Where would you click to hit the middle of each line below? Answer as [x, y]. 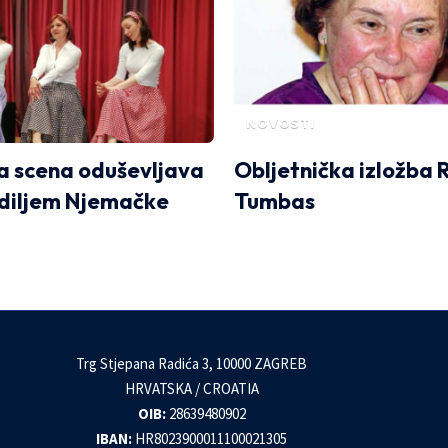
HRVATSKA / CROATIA [191, 389]
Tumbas [274, 201]
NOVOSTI [280, 124]
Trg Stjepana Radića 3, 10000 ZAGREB [192, 364]
